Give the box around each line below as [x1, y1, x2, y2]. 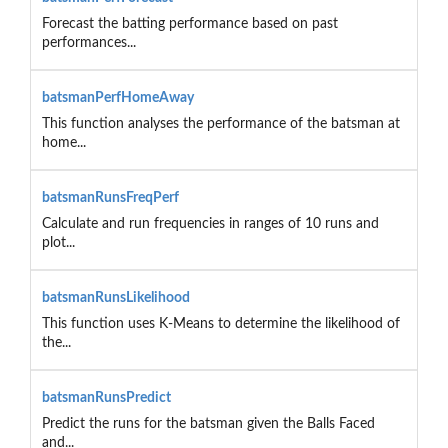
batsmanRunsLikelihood [41, 290, 190, 305]
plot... [41, 235, 75, 250]
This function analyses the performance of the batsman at [41, 116, 400, 131]
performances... [41, 35, 136, 50]
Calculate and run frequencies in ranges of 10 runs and [41, 216, 379, 231]
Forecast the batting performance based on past [41, 16, 338, 31]
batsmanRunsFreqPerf [41, 190, 179, 205]
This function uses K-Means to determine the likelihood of [41, 316, 400, 331]
